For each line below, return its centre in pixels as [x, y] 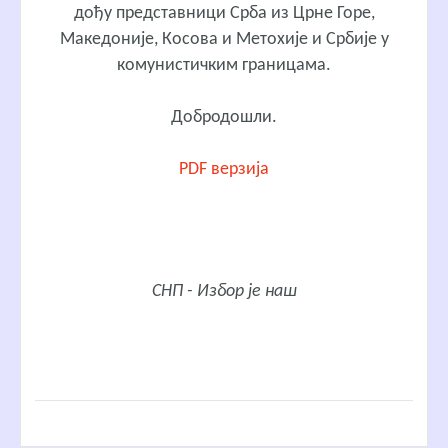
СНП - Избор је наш [224, 291]
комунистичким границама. [224, 66]
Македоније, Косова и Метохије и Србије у [224, 40]
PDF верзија [224, 170]
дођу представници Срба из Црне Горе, [224, 14]
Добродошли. [224, 118]
